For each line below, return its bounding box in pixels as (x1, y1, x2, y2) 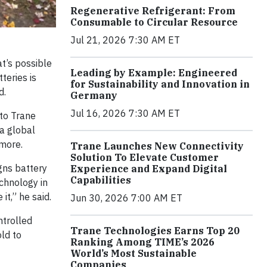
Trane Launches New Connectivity (70, 140, 244, 153)
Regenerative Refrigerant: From (70, 5, 235, 17)
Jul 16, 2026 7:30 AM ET (70, 107, 180, 120)
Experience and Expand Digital (70, 163, 227, 175)
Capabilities (70, 174, 131, 187)
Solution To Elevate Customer (70, 151, 219, 164)
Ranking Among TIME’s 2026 (70, 236, 215, 249)
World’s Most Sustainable (70, 247, 197, 260)
